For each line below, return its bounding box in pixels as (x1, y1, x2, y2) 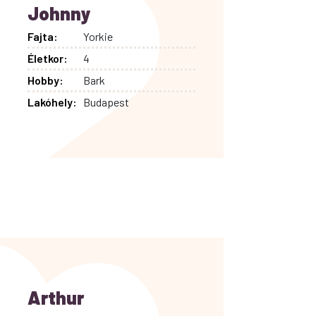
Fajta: (27, 29, 58, 43)
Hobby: (27, 73, 63, 87)
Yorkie (83, 29, 114, 43)
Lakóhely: (27, 95, 77, 109)
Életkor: (27, 51, 68, 65)
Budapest (83, 95, 130, 109)
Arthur (27, 286, 84, 308)
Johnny (27, 1, 90, 24)
